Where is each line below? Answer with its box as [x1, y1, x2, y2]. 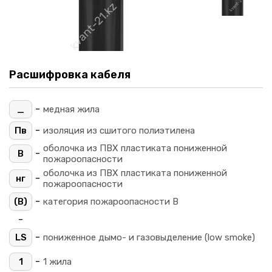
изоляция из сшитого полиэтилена [43, 124, 195, 136]
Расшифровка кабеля [9, 67, 131, 81]
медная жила [43, 103, 100, 115]
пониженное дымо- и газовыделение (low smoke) [43, 231, 255, 243]
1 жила [43, 256, 72, 267]
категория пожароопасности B [43, 195, 178, 207]
